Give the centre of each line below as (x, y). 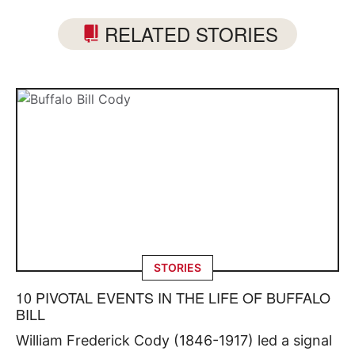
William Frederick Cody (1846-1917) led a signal (174, 340)
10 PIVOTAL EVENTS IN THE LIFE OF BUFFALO (173, 297)
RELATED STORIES (191, 34)
